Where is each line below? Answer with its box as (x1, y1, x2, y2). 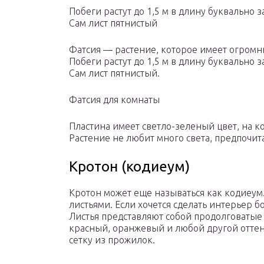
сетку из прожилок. (69, 235, 155, 246)
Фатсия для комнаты (69, 94, 160, 105)
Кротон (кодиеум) (69, 159, 190, 175)
